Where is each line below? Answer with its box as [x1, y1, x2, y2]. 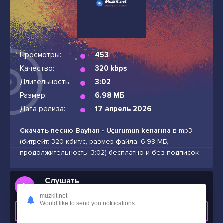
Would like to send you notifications [40, 200, 135, 207]
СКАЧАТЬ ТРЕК [85, 207, 138, 216]
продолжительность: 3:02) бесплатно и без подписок [20, 148, 199, 157]
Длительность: [20, 77, 71, 86]
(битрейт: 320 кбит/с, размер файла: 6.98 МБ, [20, 137, 168, 146]
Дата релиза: [20, 104, 65, 113]
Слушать [45, 176, 79, 186]
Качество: [20, 64, 54, 73]
